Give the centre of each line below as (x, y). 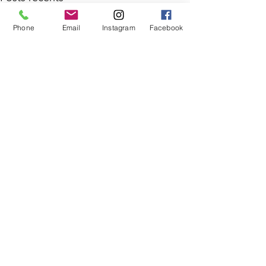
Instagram (119, 27)
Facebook (166, 27)
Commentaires (40, 241)
